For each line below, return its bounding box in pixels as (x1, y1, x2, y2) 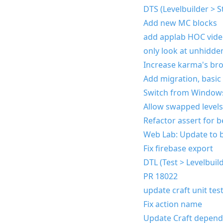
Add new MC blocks (143, 17, 217, 28)
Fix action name (143, 198, 202, 210)
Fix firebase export (143, 142, 213, 154)
